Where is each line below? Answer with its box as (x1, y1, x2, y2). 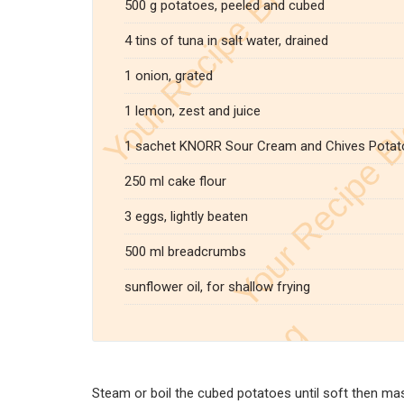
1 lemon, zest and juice (124, 103, 261, 119)
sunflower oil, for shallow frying (124, 279, 310, 295)
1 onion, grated (124, 68, 213, 84)
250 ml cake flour (124, 173, 226, 189)
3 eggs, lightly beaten (124, 208, 248, 225)
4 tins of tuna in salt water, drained (124, 32, 328, 49)
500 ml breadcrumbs (124, 243, 246, 260)
